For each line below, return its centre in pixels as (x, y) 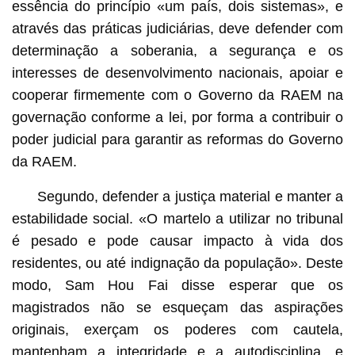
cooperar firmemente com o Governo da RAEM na (177, 95)
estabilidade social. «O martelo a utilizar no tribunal (177, 218)
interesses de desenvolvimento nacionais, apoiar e (177, 73)
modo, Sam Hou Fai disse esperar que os (177, 285)
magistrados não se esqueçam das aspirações (177, 307)
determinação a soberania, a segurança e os (177, 50)
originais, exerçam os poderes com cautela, (177, 329)
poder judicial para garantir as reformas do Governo (177, 139)
